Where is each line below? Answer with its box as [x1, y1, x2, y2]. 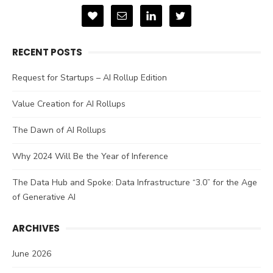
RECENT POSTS [12, 46, 82, 58]
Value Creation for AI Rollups [12, 98, 126, 110]
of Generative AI [12, 191, 76, 203]
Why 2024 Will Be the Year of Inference [12, 151, 168, 162]
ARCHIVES [12, 222, 60, 235]
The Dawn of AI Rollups [12, 124, 106, 136]
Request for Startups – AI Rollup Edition [12, 72, 167, 83]
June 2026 [12, 248, 51, 260]
